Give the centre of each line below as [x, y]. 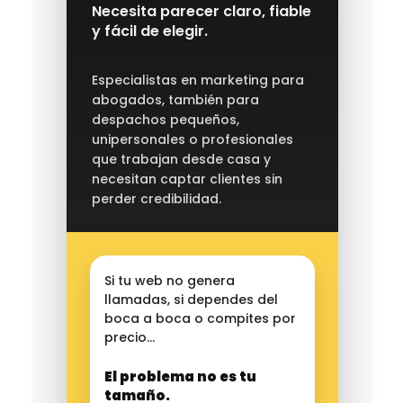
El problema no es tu [180, 377]
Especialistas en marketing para [197, 81]
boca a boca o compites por [200, 319]
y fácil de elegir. [149, 31]
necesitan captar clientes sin [187, 179]
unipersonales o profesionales [192, 140]
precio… [129, 338]
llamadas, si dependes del [191, 300]
